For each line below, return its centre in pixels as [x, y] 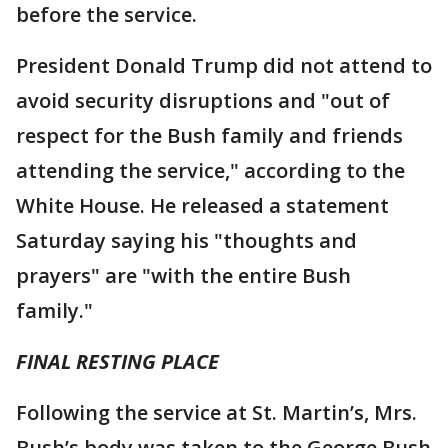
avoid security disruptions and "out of [203, 100]
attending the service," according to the [210, 170]
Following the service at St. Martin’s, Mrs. [216, 412]
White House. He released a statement [202, 205]
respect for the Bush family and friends [209, 135]
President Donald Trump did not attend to [224, 65]
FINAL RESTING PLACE [117, 361]
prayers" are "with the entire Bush [183, 275]
